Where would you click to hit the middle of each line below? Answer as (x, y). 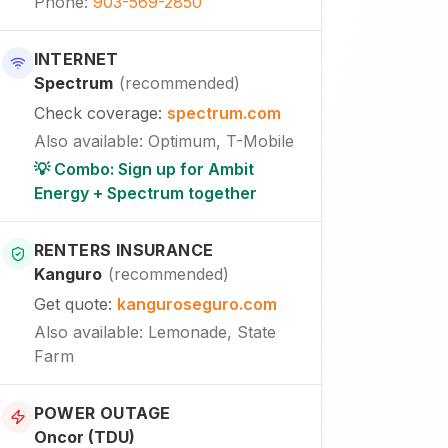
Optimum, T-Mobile (220, 141)
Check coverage (95, 113)
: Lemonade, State (207, 332)
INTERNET (76, 59)
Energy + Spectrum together (145, 193)
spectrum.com (223, 113)
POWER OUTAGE (102, 413)
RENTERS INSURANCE (123, 250)
